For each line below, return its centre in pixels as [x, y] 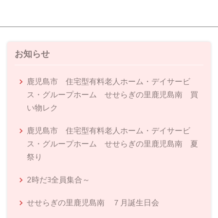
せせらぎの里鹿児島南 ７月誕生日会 [93, 202]
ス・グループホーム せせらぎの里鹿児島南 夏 [112, 143]
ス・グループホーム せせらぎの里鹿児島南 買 [112, 94]
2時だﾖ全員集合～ [58, 179]
